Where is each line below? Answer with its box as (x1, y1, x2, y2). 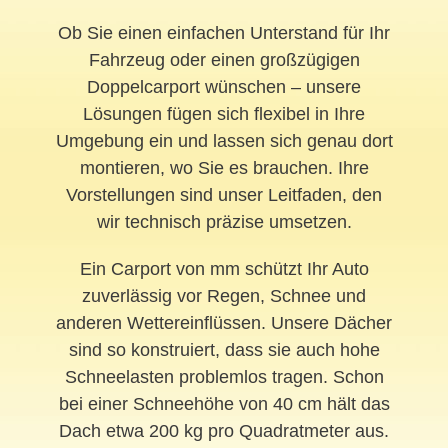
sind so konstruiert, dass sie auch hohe (68, 339, 380, 360)
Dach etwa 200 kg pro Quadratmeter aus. (59, 420, 389, 441)
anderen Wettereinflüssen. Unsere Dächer (56, 312, 392, 333)
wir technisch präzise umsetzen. (96, 211, 352, 232)
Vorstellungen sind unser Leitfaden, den (66, 184, 382, 205)
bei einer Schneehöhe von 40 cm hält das (58, 393, 390, 414)
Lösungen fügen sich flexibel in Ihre (83, 103, 365, 124)
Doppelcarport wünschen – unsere (87, 76, 361, 97)
